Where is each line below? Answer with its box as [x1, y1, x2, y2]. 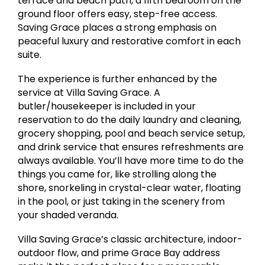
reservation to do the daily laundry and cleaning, [18, 113, 242, 127]
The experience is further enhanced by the [18, 72, 218, 86]
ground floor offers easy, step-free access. [18, 7, 218, 21]
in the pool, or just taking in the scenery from [18, 195, 225, 209]
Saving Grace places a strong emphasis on [18, 21, 217, 35]
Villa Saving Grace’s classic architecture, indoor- [18, 232, 243, 247]
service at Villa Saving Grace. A [18, 86, 161, 100]
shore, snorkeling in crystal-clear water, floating [18, 181, 241, 195]
